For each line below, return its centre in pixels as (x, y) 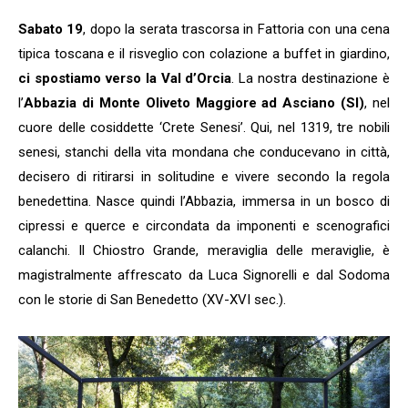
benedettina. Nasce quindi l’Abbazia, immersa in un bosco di (204, 202)
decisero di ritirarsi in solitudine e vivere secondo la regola (204, 177)
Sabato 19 (51, 30)
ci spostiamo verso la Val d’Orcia (125, 79)
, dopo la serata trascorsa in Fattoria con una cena (237, 30)
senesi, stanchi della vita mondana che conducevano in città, (204, 153)
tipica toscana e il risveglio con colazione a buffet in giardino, (204, 54)
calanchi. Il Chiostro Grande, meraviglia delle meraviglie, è (204, 251)
